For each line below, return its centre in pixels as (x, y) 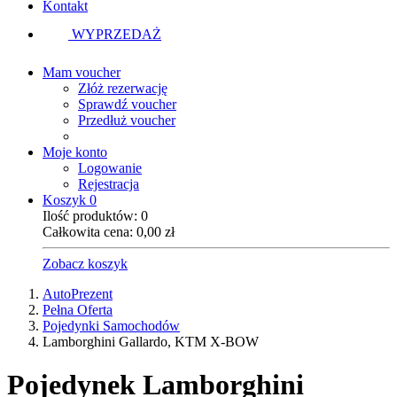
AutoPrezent (78, 294)
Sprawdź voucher (127, 104)
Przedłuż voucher (127, 120)
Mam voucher (82, 72)
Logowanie (110, 168)
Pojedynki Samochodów (111, 326)
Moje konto (75, 152)
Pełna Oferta (78, 310)
